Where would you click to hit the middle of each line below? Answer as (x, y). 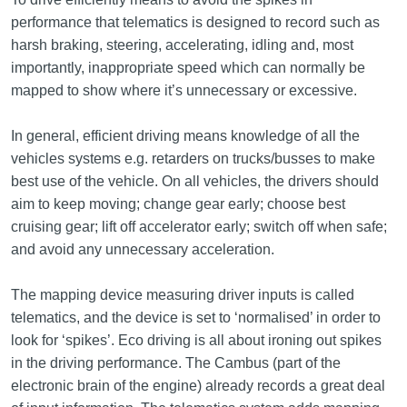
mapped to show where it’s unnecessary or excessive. (184, 90)
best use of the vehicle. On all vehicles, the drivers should (194, 181)
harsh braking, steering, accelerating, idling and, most (182, 45)
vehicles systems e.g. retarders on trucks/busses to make (193, 159)
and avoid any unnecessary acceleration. (142, 249)
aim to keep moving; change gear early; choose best (178, 204)
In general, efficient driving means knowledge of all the (185, 136)
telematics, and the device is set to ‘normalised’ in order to (195, 318)
